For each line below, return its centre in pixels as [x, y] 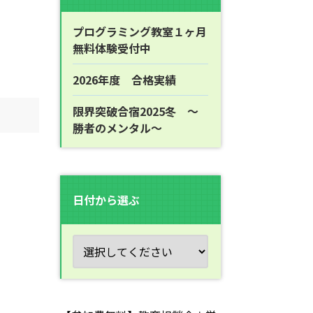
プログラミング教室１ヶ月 [140, 31]
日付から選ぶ [106, 200]
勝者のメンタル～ [117, 128]
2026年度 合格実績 [124, 80]
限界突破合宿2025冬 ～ [136, 111]
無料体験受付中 [112, 48]
